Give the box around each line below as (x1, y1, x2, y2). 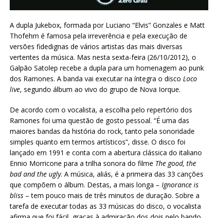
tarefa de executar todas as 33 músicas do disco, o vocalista (10, 201, 201, 211)
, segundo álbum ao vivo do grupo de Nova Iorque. (20, 84, 181, 94)
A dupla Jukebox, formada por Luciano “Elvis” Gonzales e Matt (10, 20, 205, 30)
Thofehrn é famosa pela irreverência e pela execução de (10, 31, 187, 40)
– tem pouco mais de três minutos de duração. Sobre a (23, 190, 200, 200)
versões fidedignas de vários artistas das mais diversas (10, 41, 182, 51)
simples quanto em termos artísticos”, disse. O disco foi (10, 137, 185, 146)
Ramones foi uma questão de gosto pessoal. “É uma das (10, 115, 189, 125)
